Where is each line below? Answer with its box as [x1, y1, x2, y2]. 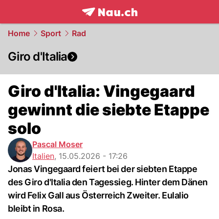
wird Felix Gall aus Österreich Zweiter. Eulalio [8, 190, 189, 200]
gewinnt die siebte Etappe [8, 100, 209, 119]
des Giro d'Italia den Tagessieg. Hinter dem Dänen [8, 177, 208, 187]
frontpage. [81, 17, 126, 28]
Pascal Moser [32, 139, 83, 149]
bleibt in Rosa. [8, 203, 65, 214]
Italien [32, 151, 54, 161]
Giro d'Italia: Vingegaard [8, 82, 195, 101]
